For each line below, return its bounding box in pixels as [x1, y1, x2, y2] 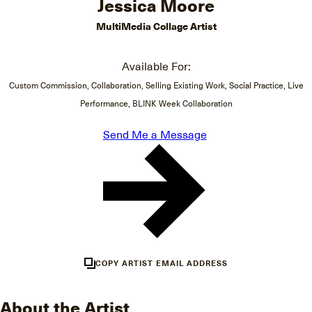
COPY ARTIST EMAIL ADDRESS [95, 256, 228, 269]
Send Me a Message [102, 125, 207, 142]
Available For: [121, 57, 191, 74]
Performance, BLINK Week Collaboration [79, 97, 233, 109]
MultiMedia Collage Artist [95, 19, 217, 33]
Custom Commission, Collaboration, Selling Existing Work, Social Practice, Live [8, 79, 304, 91]
